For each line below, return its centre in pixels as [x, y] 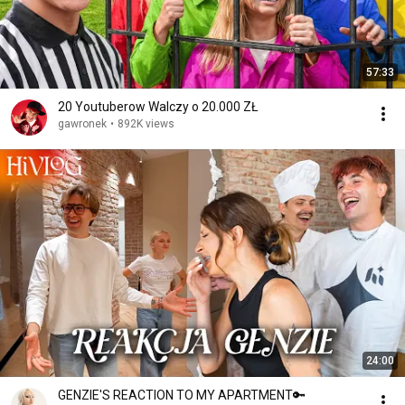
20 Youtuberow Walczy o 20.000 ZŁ [158, 107]
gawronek [82, 124]
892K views [146, 124]
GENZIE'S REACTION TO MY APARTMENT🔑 [182, 395]
